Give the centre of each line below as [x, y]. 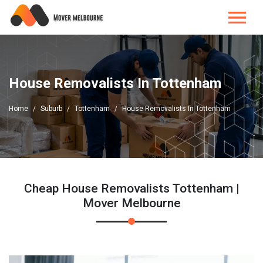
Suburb [51, 109]
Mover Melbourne [131, 203]
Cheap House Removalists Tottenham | [131, 188]
